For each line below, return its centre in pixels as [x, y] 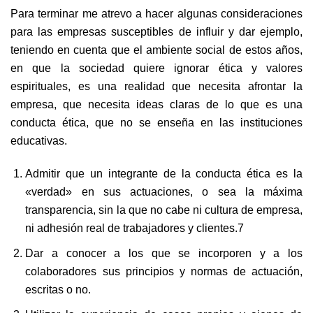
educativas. [39, 140]
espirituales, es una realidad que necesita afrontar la [156, 86]
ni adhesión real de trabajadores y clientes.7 [135, 228]
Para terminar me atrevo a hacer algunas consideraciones [156, 13]
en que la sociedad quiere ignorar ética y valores [156, 67]
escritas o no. [58, 290]
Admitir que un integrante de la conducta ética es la [164, 174]
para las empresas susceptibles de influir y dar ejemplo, [156, 31]
